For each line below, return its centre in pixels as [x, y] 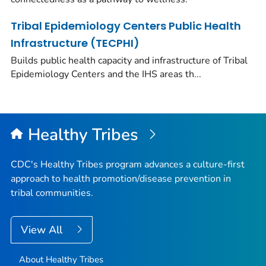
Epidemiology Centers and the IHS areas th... [106, 75]
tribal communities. [52, 193]
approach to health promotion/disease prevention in [121, 178]
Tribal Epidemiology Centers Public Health [126, 26]
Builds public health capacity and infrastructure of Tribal [129, 61]
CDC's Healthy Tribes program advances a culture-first [128, 164]
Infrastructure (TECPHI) [75, 43]
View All [43, 229]
